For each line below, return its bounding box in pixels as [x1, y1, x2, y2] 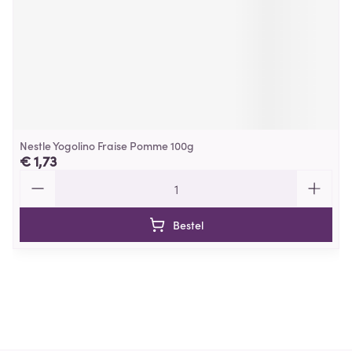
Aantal [19, 168, 57, 185]
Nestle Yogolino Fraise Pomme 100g [20, 137, 194, 153]
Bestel [172, 217, 203, 233]
